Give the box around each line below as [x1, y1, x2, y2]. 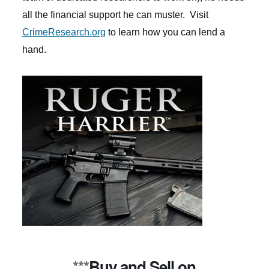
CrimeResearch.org [22, 27, 106, 37]
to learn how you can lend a [105, 27, 225, 37]
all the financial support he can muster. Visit [22, 10, 208, 20]
